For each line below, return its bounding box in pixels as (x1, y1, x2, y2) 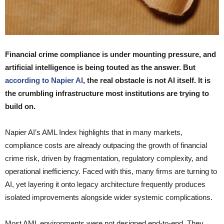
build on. (5, 101, 35, 110)
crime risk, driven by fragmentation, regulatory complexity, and (5, 153, 207, 162)
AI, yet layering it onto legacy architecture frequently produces (5, 179, 205, 188)
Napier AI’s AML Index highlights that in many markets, (5, 127, 182, 136)
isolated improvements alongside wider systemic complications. (5, 192, 212, 201)
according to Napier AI (5, 75, 83, 84)
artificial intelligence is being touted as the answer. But (5, 62, 195, 71)
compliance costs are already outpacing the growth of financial (5, 140, 207, 149)
